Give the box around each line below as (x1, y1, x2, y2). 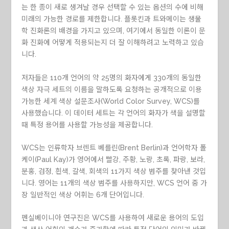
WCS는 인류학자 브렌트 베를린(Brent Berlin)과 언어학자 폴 (21, 143, 207, 152)
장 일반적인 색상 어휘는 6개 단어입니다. (21, 190, 145, 199)
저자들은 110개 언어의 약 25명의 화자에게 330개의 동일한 (21, 73, 202, 82)
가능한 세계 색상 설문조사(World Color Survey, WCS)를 (21, 97, 200, 105)
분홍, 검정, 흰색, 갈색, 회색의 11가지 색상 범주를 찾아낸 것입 (21, 167, 207, 175)
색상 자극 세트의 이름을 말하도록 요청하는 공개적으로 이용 (21, 85, 202, 94)
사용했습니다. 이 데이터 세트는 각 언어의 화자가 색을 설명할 (21, 108, 206, 117)
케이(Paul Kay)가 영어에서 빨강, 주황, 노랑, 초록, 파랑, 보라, (21, 155, 205, 164)
